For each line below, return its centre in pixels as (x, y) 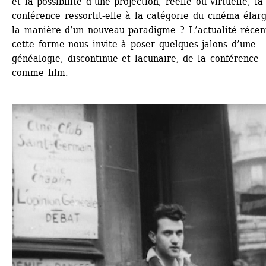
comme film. (40, 73)
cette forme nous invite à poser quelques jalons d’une (134, 45)
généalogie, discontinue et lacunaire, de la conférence (135, 59)
